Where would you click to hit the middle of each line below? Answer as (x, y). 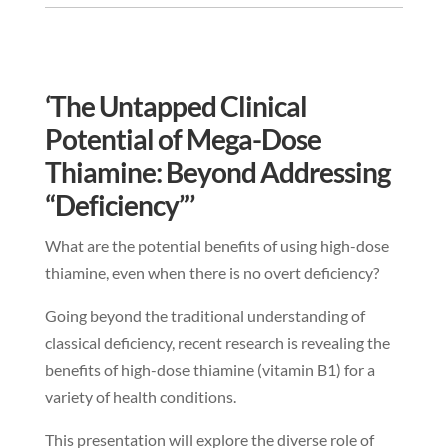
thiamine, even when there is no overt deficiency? (211, 273)
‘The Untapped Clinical (175, 106)
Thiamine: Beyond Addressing (217, 172)
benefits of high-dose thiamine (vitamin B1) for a (209, 370)
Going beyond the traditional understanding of (204, 316)
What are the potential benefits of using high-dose (216, 246)
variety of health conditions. (140, 397)
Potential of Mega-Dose (182, 139)
